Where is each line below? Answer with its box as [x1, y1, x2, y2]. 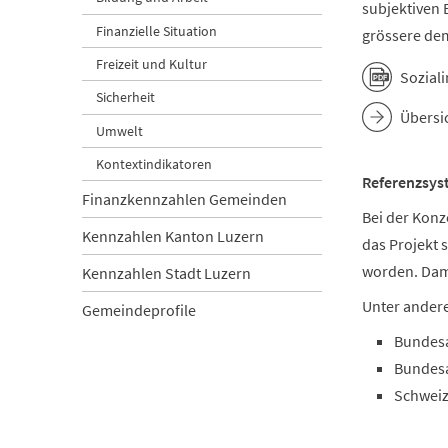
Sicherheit [96, 88, 156, 107]
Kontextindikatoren [96, 155, 213, 174]
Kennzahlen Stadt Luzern [82, 263, 251, 284]
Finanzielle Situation [96, 21, 218, 40]
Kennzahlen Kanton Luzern [82, 226, 264, 247]
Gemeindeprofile [82, 300, 196, 321]
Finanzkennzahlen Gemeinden [82, 189, 287, 210]
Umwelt [96, 121, 144, 140]
